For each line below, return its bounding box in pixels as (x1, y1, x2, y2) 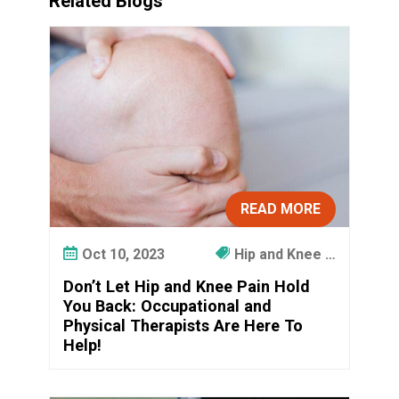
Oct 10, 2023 (82, 245, 166, 263)
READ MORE (240, 200, 321, 218)
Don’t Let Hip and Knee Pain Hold (63, 276, 311, 296)
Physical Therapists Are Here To (63, 315, 304, 335)
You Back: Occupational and (63, 296, 273, 315)
